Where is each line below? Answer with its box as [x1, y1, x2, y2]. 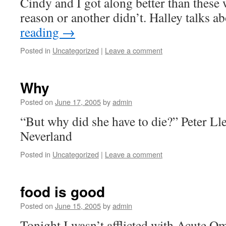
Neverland [20, 127, 72, 144]
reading [20, 23, 62, 40]
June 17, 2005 [55, 96, 101, 107]
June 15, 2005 [55, 200, 101, 211]
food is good [20, 181, 105, 202]
